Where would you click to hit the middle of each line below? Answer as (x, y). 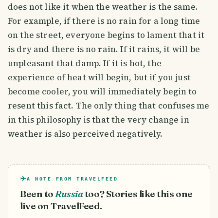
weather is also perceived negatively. (85, 134)
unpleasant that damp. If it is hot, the (85, 63)
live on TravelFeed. (61, 206)
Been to (37, 194)
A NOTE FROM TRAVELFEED (72, 179)
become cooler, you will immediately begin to (102, 91)
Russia (69, 194)
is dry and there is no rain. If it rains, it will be (104, 49)
